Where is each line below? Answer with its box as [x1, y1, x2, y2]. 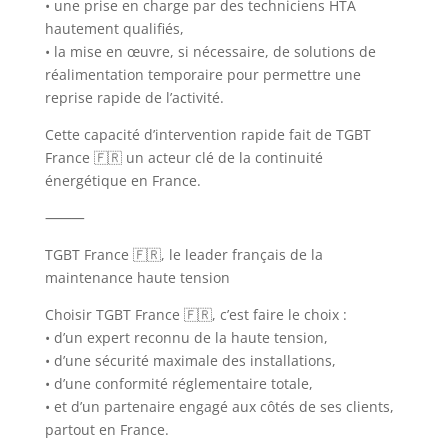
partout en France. [44, 419, 169, 439]
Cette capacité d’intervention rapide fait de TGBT [44, 124, 371, 144]
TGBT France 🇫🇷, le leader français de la [44, 244, 323, 264]
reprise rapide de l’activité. [44, 87, 224, 107]
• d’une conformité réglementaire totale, [44, 373, 313, 393]
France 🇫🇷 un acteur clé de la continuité [44, 147, 323, 167]
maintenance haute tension [44, 267, 230, 287]
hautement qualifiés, [44, 18, 184, 38]
